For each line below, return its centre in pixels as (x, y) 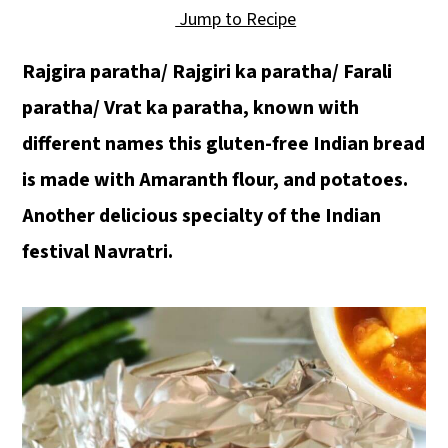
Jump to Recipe (236, 19)
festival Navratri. (98, 252)
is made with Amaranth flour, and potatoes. (215, 180)
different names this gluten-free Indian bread (224, 144)
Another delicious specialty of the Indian (202, 216)
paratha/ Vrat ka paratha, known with (191, 108)
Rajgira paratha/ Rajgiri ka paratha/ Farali (207, 72)
